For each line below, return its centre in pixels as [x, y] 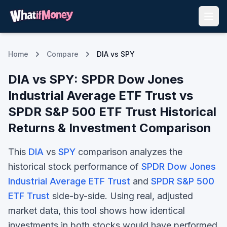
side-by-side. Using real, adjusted [121, 196]
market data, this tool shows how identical [97, 211]
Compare [63, 54]
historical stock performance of [75, 166]
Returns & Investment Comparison [110, 128]
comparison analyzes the [129, 152]
